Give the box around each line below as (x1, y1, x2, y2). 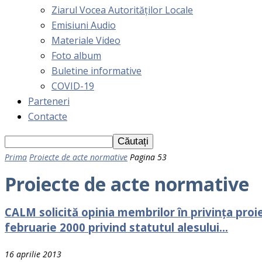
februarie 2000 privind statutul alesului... (5, 219, 228, 235)
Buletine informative (51, 64, 142, 77)
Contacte (28, 110, 67, 123)
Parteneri (28, 95, 70, 108)
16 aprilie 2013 (5, 248, 61, 260)
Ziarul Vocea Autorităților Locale (51, 4, 193, 16)
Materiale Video (51, 34, 120, 47)
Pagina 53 (130, 151, 167, 163)
